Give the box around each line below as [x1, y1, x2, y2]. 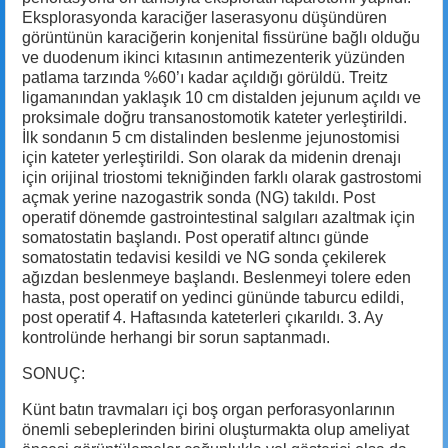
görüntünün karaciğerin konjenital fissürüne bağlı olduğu [22, 28, 420, 46]
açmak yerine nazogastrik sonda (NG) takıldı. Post [22, 188, 375, 206]
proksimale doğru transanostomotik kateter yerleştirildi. [22, 108, 407, 126]
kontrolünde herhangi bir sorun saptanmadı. [22, 328, 330, 346]
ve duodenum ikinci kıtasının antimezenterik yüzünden [22, 48, 405, 66]
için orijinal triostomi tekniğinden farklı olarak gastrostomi [22, 168, 422, 186]
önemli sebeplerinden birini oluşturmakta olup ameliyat [22, 420, 409, 438]
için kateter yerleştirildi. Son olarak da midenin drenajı [22, 148, 401, 166]
